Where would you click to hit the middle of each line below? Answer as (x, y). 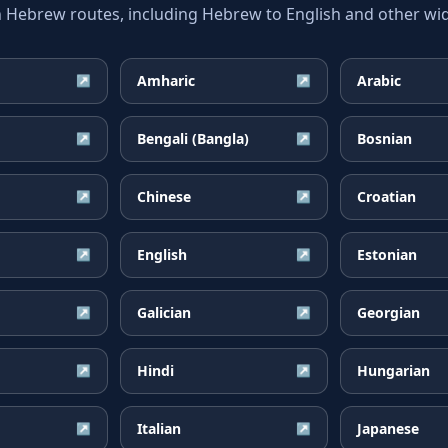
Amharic (166, 80)
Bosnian (384, 138)
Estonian (387, 254)
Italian (159, 428)
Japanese (388, 428)
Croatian (386, 196)
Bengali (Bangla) (193, 138)
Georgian (388, 312)
